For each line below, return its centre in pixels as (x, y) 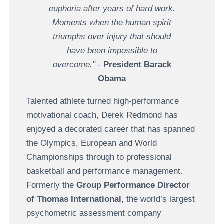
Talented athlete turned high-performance (102, 101)
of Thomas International (74, 199)
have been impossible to (112, 50)
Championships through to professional (99, 157)
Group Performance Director (133, 185)
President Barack (137, 64)
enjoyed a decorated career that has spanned (110, 129)
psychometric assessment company (94, 213)
